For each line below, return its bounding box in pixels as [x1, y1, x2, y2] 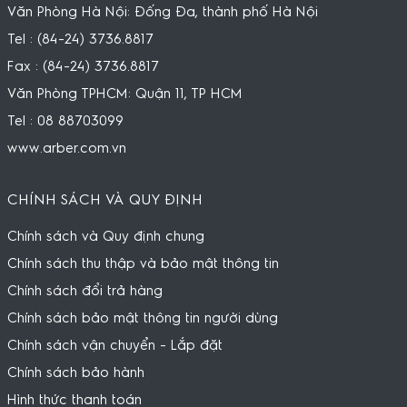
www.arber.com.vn [6, 141, 126, 155]
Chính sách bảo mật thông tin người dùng [6, 311, 278, 325]
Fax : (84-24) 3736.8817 [6, 59, 159, 74]
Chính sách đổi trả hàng [6, 283, 163, 298]
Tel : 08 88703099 [6, 114, 124, 128]
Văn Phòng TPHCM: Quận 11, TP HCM [6, 86, 243, 101]
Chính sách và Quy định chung [6, 229, 204, 243]
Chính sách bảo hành [6, 365, 144, 380]
